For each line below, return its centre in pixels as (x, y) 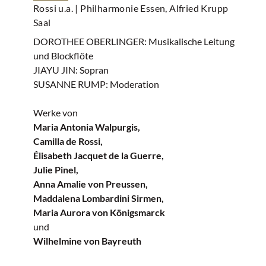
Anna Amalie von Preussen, (91, 184)
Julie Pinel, (56, 170)
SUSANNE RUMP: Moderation (96, 84)
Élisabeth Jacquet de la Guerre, (99, 155)
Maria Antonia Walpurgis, (87, 127)
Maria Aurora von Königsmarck (99, 212)
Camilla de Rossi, (68, 141)
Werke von (56, 113)
